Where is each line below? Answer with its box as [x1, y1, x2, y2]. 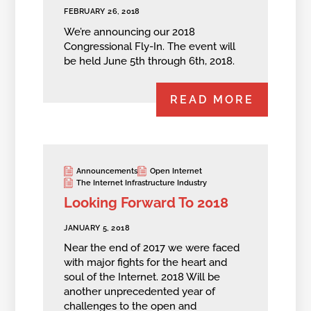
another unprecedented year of [64, 285, 216, 298]
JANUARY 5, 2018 [64, 223, 131, 233]
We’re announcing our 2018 [64, 25, 196, 38]
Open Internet [150, 167, 203, 176]
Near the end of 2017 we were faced [64, 241, 240, 254]
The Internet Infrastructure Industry [76, 178, 208, 188]
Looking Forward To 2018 [64, 194, 229, 211]
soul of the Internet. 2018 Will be [64, 270, 221, 283]
